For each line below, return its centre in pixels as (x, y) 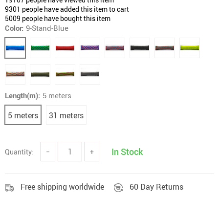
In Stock (127, 152)
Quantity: (19, 152)
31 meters (66, 115)
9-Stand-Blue (47, 28)
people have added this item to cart (75, 9)
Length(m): (22, 95)
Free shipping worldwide (62, 187)
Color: (14, 28)
